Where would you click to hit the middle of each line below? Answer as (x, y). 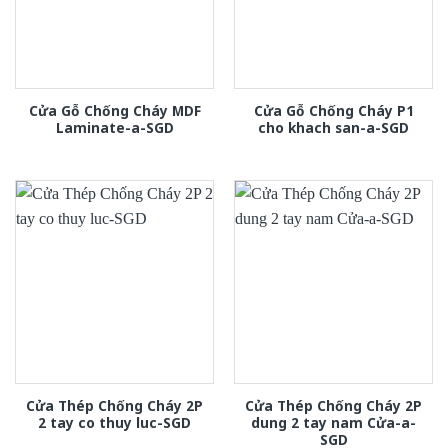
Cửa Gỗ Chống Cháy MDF (114, 110)
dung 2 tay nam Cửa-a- (333, 422)
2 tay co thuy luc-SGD (114, 422)
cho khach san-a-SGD (333, 127)
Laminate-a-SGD (114, 127)
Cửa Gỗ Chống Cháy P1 (333, 110)
